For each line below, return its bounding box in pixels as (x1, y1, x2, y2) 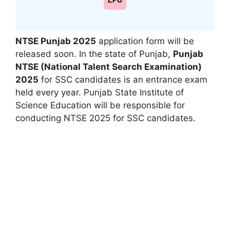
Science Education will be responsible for (15, 100, 185, 110)
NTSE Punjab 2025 (15, 35, 96, 46)
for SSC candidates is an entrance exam (39, 74, 207, 85)
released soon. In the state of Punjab (15, 48, 168, 59)
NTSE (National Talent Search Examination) (15, 61, 202, 72)
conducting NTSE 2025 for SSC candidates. (15, 112, 196, 123)
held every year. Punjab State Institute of (15, 87, 184, 98)
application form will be (96, 35, 194, 46)
